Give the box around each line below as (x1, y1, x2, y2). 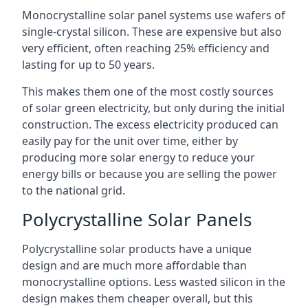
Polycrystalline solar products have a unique (22, 241, 252, 256)
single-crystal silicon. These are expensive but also (22, 24, 282, 39)
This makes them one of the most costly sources (22, 84, 274, 99)
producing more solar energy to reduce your (22, 150, 255, 165)
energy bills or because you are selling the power (22, 166, 277, 181)
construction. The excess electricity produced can (22, 117, 278, 132)
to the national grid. (22, 183, 125, 198)
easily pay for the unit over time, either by (22, 133, 238, 148)
